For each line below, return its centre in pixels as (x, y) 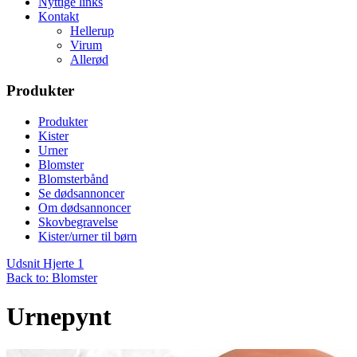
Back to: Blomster (52, 277)
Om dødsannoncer (84, 207)
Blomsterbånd (73, 178)
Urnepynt (59, 317)
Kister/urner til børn (88, 236)
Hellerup (92, 31)
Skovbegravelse (78, 222)
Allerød (89, 60)
